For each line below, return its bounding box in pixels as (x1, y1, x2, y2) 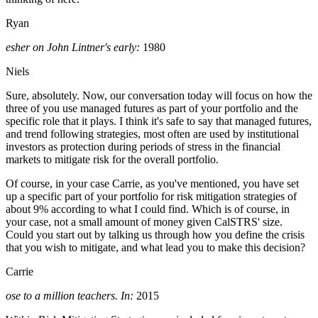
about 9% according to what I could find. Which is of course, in (6, 203, 290, 216)
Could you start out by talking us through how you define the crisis (6, 229, 305, 241)
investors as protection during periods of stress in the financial (6, 141, 280, 153)
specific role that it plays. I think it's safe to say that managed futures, (6, 115, 312, 128)
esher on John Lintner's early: (6, 41, 140, 54)
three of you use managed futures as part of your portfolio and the (6, 102, 298, 115)
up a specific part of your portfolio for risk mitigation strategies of (6, 190, 297, 203)
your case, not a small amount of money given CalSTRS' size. (6, 216, 283, 229)
